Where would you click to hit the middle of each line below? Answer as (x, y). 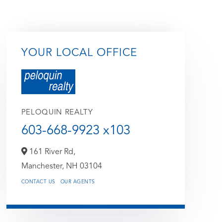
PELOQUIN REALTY (57, 112)
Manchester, (43, 166)
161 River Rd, (51, 152)
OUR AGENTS (78, 182)
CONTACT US (38, 182)
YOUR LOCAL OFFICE (79, 53)
